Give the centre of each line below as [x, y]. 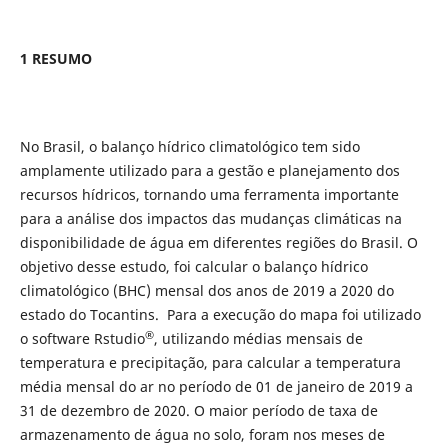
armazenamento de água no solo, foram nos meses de [202, 435]
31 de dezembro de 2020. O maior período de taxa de [198, 411]
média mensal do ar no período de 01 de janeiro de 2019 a [216, 387]
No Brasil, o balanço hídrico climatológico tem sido [189, 147]
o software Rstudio [82, 339]
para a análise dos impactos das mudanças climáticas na [210, 219]
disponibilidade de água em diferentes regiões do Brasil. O [218, 243]
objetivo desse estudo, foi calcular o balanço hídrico [193, 267]
